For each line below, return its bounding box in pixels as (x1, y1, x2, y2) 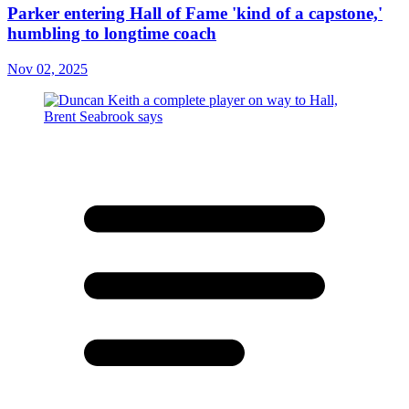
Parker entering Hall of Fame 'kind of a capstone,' (7, 3, 383, 23)
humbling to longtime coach (7, 23, 216, 43)
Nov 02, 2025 (7, 60, 88, 77)
